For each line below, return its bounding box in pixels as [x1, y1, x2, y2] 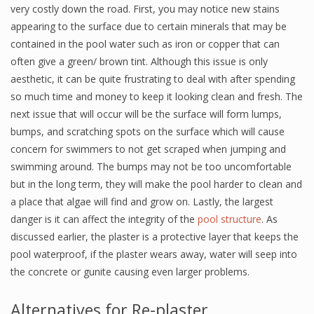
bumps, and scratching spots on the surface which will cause [11, 125, 285, 138]
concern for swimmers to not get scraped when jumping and [11, 142, 286, 156]
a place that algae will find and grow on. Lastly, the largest [11, 195, 273, 208]
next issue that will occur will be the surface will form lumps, [11, 107, 282, 121]
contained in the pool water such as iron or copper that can [11, 37, 280, 50]
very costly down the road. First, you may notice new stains [11, 2, 280, 15]
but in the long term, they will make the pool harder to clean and [11, 177, 302, 191]
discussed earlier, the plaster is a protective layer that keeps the [11, 230, 299, 243]
